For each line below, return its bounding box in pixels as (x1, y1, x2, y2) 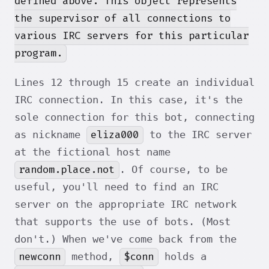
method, (65, 250, 119, 263)
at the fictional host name (14, 146, 171, 159)
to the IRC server (143, 128, 252, 141)
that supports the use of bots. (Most (14, 216, 231, 228)
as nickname (14, 128, 86, 141)
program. (14, 46, 62, 61)
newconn (19, 250, 61, 264)
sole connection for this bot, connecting (14, 111, 255, 124)
